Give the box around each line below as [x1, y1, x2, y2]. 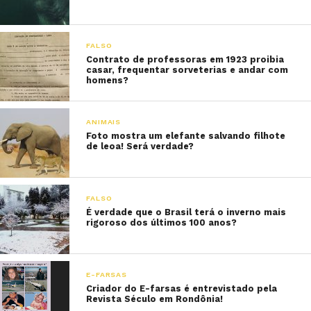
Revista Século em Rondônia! [86, 294, 224, 304]
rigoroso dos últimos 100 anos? [86, 217, 237, 228]
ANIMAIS [86, 117, 121, 126]
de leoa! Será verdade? [86, 141, 194, 151]
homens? [86, 75, 129, 85]
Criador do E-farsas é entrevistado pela [86, 283, 278, 294]
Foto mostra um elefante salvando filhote [86, 131, 286, 141]
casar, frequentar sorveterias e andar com [86, 65, 289, 75]
